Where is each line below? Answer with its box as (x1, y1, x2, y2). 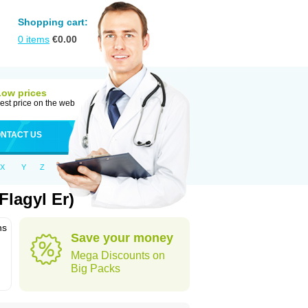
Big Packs (71, 263, 120, 274)
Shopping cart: (18, 16, 88, 27)
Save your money (71, 231, 173, 245)
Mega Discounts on (71, 250, 165, 261)
